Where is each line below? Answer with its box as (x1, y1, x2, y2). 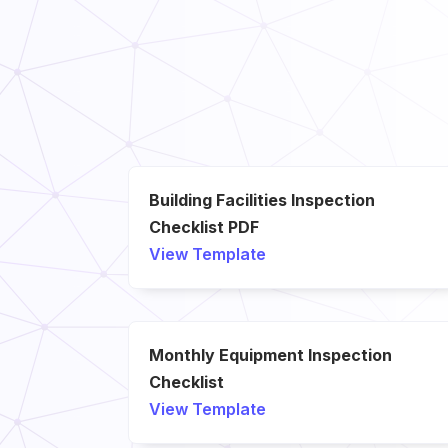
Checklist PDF (148, 217, 259, 238)
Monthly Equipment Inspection (148, 345, 392, 366)
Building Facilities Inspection (148, 190, 375, 211)
